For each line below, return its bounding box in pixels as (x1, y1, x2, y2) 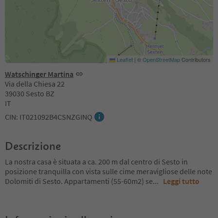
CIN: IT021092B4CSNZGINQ (5, 111, 92, 122)
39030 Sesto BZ (5, 88, 54, 98)
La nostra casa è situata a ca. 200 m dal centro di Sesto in (5, 156, 188, 166)
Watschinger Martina (5, 69, 73, 79)
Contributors (180, 55, 211, 63)
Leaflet (115, 55, 133, 63)
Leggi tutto (163, 176, 200, 186)
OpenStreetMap (143, 55, 180, 63)
